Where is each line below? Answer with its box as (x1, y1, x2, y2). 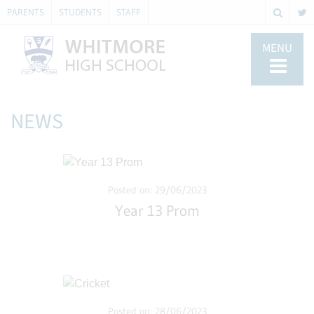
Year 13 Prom (114, 202, 200, 220)
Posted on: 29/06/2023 (107, 184, 207, 196)
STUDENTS (59, 6, 102, 18)
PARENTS (7, 6, 44, 18)
